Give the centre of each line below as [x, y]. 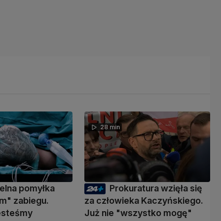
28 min [110, 127]
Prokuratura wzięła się [156, 188]
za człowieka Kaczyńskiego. [144, 200]
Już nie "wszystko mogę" [138, 213]
